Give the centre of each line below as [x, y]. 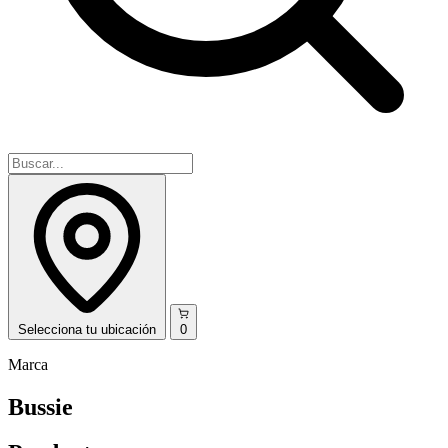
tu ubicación [121, 329]
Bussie [40, 406]
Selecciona [50, 329]
